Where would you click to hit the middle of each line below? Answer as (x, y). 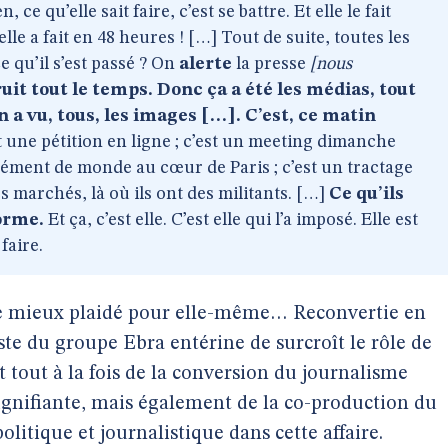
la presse (271, 64)
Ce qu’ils (366, 194)
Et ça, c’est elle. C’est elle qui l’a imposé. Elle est (231, 220)
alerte (205, 64)
